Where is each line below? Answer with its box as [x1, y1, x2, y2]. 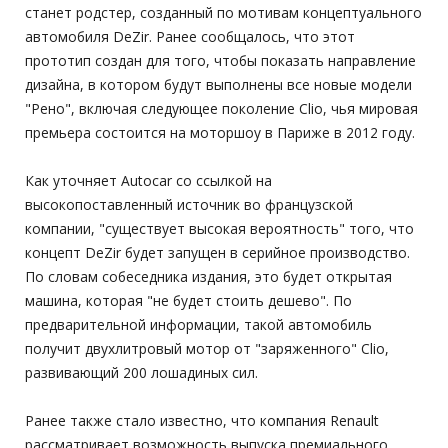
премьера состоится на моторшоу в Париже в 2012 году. [25, 123, 415, 142]
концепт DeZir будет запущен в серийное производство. [25, 243, 410, 262]
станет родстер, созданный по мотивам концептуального [25, 3, 422, 22]
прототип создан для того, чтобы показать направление [25, 51, 416, 70]
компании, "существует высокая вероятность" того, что [25, 219, 414, 238]
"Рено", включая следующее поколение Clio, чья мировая [25, 99, 418, 118]
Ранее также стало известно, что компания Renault [25, 411, 379, 430]
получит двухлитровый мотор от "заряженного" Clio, [25, 339, 389, 358]
